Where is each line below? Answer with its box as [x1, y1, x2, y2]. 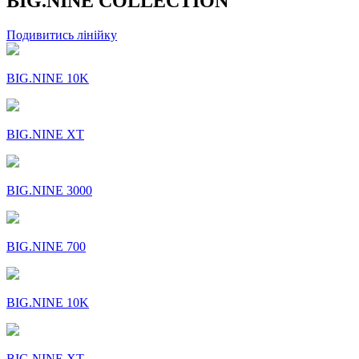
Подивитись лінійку [6, 28, 117, 42]
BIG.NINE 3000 [6, 184, 92, 198]
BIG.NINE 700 [6, 240, 86, 254]
